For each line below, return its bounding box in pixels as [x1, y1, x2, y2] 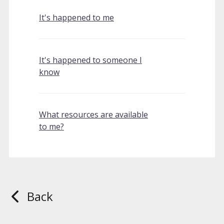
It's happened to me [38, 12, 114, 23]
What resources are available [38, 109, 148, 120]
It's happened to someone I [38, 54, 142, 65]
